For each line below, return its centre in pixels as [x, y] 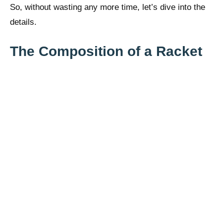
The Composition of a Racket [106, 51]
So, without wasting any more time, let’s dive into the [108, 7]
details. [23, 22]
